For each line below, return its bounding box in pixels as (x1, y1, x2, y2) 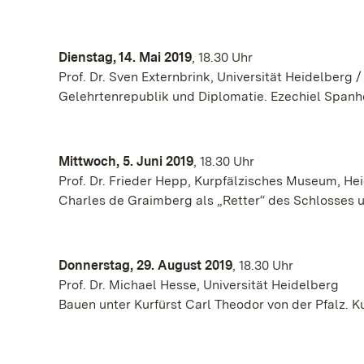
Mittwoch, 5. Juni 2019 (58, 153, 193, 169)
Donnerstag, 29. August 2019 (58, 257, 232, 273)
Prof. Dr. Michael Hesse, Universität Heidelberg (58, 276, 339, 292)
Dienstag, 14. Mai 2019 (58, 49, 192, 65)
